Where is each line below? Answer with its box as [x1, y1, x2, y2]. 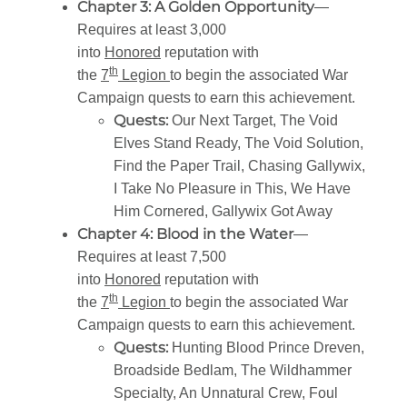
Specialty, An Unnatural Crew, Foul [114, 385, 338, 402]
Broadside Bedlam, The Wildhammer [114, 362, 352, 379]
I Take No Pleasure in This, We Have [114, 181, 351, 197]
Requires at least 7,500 [77, 249, 226, 265]
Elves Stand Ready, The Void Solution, [114, 135, 363, 152]
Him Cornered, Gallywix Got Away [114, 203, 333, 220]
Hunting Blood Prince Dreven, [172, 340, 364, 356]
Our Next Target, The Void [172, 113, 338, 129]
